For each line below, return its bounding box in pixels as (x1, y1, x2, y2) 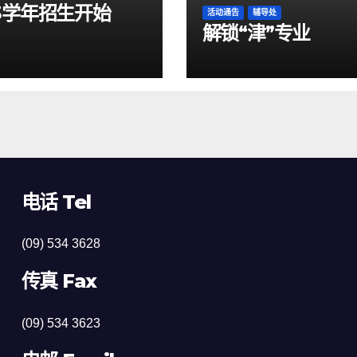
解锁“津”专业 (202, 21, 311, 45)
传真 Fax (21, 269, 96, 293)
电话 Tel (21, 190, 91, 214)
